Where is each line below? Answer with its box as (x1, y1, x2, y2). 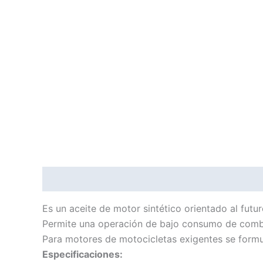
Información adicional (110, 173, 208, 186)
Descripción (42, 173, 97, 186)
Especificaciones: (42, 248, 123, 261)
